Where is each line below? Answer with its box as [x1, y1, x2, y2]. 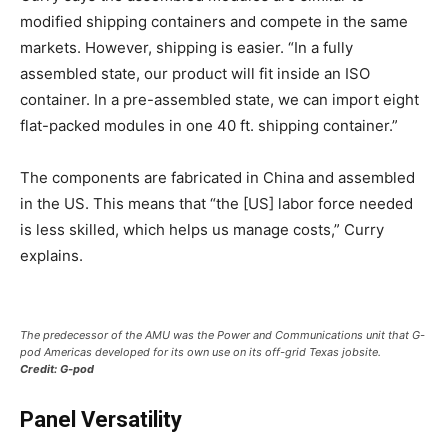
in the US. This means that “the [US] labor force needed [20, 193, 413, 213]
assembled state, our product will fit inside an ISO [20, 63, 370, 83]
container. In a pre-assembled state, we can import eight [20, 89, 419, 109]
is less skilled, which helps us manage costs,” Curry [20, 219, 384, 239]
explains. [20, 245, 83, 265]
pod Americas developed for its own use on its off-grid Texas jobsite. [20, 344, 381, 359]
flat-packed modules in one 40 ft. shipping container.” [20, 115, 398, 135]
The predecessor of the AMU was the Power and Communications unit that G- [20, 327, 425, 342]
